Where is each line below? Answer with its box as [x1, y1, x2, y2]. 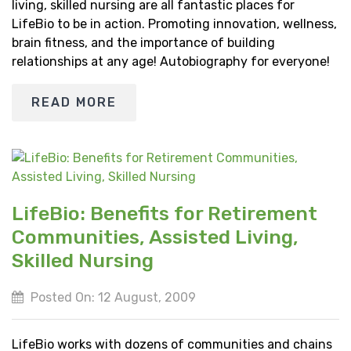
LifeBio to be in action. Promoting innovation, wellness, [12, 16, 337, 31]
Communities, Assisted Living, [12, 225, 299, 248]
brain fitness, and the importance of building [12, 34, 275, 50]
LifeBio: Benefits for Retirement [12, 201, 317, 225]
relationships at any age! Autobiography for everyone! [12, 53, 330, 69]
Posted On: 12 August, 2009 [27, 289, 196, 305]
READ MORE [31, 94, 117, 110]
